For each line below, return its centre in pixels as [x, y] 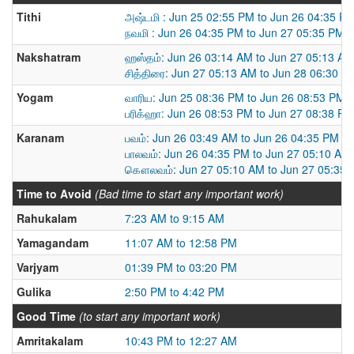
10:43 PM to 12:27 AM [181, 341]
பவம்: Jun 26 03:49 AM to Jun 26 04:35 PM [232, 137]
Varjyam [38, 267]
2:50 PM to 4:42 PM [175, 292]
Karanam [40, 137]
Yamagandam [53, 243]
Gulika [34, 292]
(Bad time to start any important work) [189, 194]
